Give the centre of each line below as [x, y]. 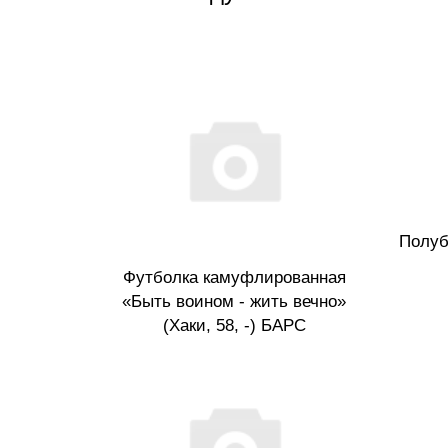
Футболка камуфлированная [234, 278]
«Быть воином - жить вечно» [234, 302]
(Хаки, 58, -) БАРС [234, 326]
